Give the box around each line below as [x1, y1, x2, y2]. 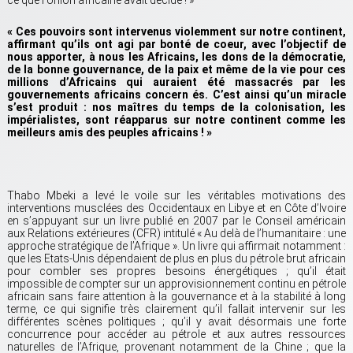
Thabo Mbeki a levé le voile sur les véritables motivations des [7, 189, 346, 203]
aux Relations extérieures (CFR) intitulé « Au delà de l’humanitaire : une [7, 227, 346, 240]
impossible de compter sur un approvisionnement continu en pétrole [7, 277, 346, 291]
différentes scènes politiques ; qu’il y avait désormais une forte [7, 315, 346, 329]
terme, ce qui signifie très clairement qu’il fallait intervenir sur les [7, 303, 346, 316]
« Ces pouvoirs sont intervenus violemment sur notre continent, [7, 25, 346, 39]
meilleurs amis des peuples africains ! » [7, 126, 212, 139]
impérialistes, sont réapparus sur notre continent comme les [7, 113, 346, 127]
